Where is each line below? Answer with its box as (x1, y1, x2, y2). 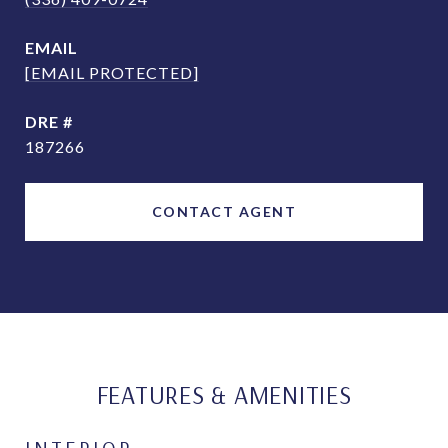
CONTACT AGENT (151, 203, 297, 220)
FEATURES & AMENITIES (96, 379, 352, 410)
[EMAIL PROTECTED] (25, 63, 199, 82)
